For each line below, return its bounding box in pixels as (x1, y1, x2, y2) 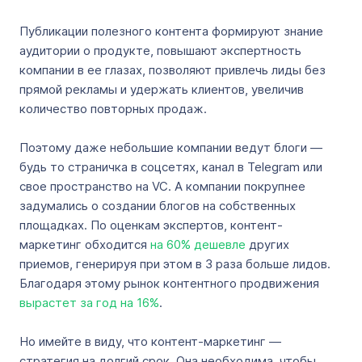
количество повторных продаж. (19, 101, 210, 116)
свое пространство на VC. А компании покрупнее (19, 179, 305, 194)
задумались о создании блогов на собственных (19, 198, 296, 213)
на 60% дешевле (150, 237, 246, 252)
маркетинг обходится (19, 237, 150, 252)
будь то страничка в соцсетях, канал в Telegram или (19, 159, 322, 175)
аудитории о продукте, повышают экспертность (19, 43, 301, 58)
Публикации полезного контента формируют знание (19, 23, 323, 39)
